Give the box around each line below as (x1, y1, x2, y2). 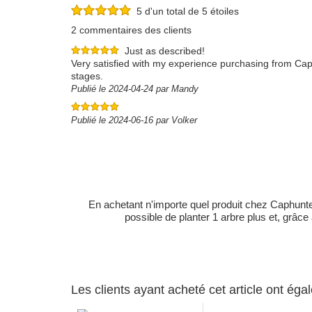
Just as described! (125, 45, 205, 56)
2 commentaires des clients (71, 24, 192, 36)
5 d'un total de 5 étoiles (131, 6, 239, 17)
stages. (71, 70, 103, 81)
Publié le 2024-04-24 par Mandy (71, 84, 198, 94)
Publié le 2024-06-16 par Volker (71, 115, 197, 125)
